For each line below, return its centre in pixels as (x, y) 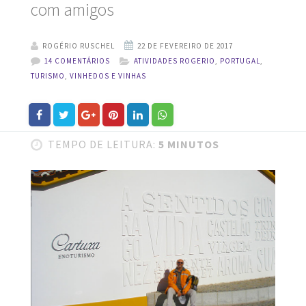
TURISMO (47, 75)
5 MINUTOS (187, 144)
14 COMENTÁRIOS (77, 60)
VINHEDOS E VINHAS (108, 75)
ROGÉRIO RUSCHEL (78, 45)
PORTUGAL (240, 60)
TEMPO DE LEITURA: (101, 144)
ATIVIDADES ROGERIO (174, 60)
